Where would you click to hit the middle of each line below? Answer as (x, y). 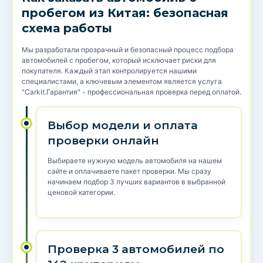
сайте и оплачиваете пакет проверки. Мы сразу (129, 171)
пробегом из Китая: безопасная (125, 13)
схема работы (67, 28)
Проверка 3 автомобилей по (136, 249)
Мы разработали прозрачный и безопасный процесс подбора (128, 50)
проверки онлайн (103, 141)
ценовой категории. (81, 193)
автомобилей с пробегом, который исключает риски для (119, 60)
